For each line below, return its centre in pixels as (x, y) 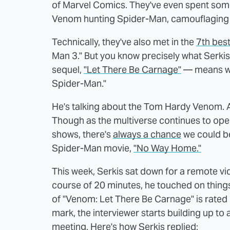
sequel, (68, 69)
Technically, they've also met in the (124, 42)
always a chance (147, 134)
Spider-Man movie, (93, 148)
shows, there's (82, 134)
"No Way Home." (167, 148)
